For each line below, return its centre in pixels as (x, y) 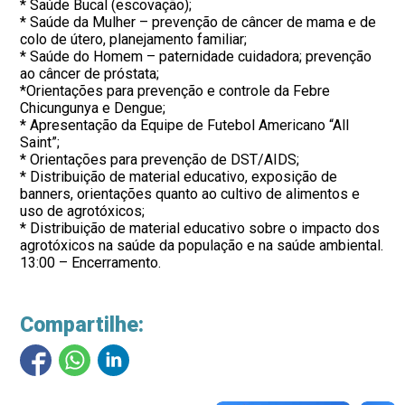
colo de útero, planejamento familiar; (134, 39)
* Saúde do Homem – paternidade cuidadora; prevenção (196, 57)
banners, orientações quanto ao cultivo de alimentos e (190, 194)
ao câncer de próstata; (90, 74)
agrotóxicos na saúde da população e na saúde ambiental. (202, 245)
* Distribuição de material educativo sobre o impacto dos (200, 228)
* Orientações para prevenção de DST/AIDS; (160, 160)
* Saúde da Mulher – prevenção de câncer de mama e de (198, 22)
